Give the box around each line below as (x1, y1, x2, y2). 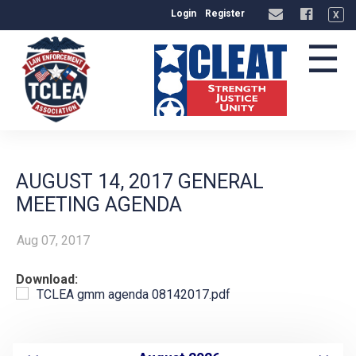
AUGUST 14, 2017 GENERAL (16, 170, 264, 193)
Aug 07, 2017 (17, 233, 90, 248)
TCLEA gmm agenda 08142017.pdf (37, 287, 230, 302)
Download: (16, 272, 78, 287)
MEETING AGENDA (16, 193, 182, 216)
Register (204, 8, 245, 19)
